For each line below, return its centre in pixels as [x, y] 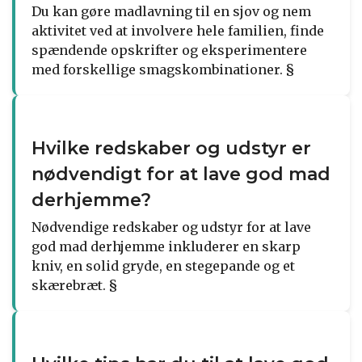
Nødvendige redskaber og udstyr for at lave [171, 227]
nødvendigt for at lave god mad [181, 174]
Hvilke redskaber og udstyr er [171, 148]
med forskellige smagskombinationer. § [163, 69]
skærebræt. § [74, 285]
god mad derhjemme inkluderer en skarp [166, 246]
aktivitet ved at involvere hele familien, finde [178, 30]
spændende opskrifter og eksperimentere [169, 50]
